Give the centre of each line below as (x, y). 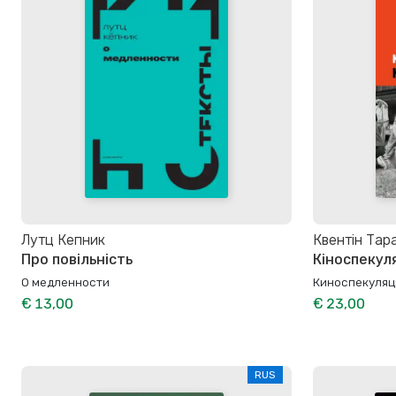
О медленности (65, 282)
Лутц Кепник (63, 240)
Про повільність (77, 260)
